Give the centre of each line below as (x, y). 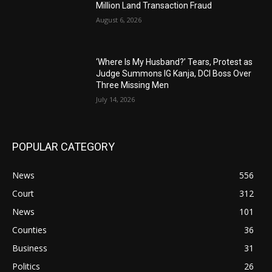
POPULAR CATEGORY (63, 147)
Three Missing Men (133, 85)
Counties (29, 230)
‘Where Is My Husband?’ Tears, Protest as (175, 62)
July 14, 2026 (116, 99)
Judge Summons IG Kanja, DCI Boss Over (174, 73)
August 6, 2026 (119, 20)
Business (30, 248)
